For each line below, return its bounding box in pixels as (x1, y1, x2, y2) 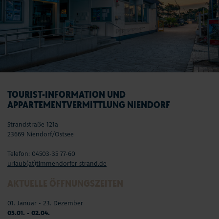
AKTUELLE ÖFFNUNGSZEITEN (7, 177, 123, 190)
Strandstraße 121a (7, 121, 58, 129)
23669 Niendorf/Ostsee (7, 131, 74, 139)
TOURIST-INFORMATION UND (7, 88, 126, 101)
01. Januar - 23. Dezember (7, 199, 83, 208)
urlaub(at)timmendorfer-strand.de (7, 160, 107, 168)
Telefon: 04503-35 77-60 (7, 150, 75, 158)
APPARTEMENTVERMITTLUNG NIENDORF (7, 98, 170, 111)
